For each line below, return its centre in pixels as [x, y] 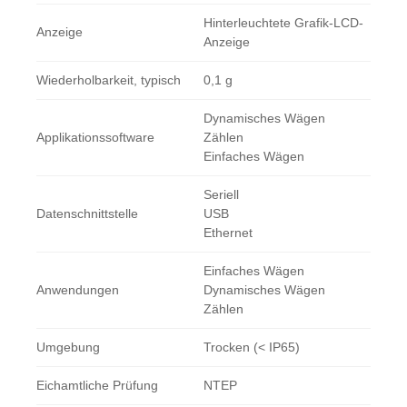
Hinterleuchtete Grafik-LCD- [283, 23]
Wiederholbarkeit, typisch [109, 80]
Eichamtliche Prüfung [97, 386]
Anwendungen [78, 290]
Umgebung [68, 347]
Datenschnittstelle [87, 214]
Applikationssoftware [95, 138]
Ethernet [228, 233]
